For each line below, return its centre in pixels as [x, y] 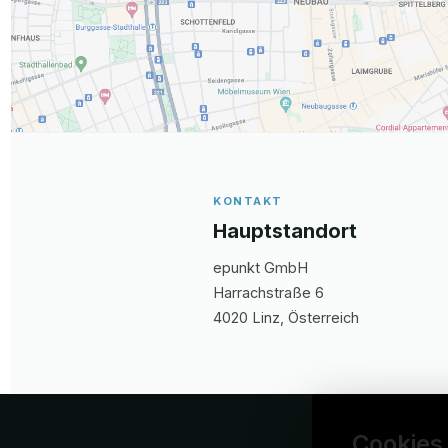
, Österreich [319, 317]
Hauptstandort [285, 230]
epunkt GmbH [260, 267]
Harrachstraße [262, 292]
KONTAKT [248, 200]
